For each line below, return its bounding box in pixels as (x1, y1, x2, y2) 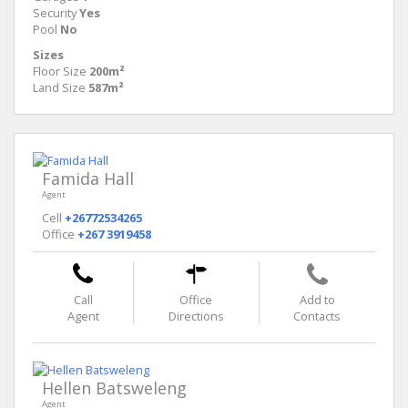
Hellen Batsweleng (42, 376, 187, 399)
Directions (168, 307, 224, 324)
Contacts (293, 307, 342, 324)
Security (33, 4, 76, 21)
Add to (299, 291, 335, 308)
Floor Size (33, 62, 87, 79)
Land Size (33, 78, 86, 96)
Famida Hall (42, 167, 134, 189)
